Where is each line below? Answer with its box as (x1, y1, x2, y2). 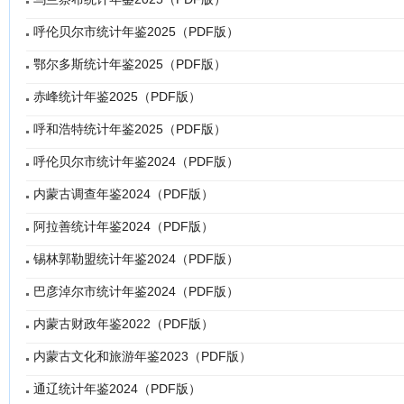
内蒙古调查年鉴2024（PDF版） (33, 187, 214, 201)
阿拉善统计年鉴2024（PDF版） (33, 219, 214, 234)
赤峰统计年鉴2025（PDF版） (33, 89, 201, 104)
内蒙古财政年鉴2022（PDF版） (33, 317, 214, 331)
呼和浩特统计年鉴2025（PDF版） (33, 122, 226, 136)
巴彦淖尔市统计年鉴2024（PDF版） (33, 284, 239, 298)
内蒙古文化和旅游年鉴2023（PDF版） (33, 349, 252, 363)
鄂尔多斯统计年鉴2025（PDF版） (33, 57, 226, 71)
